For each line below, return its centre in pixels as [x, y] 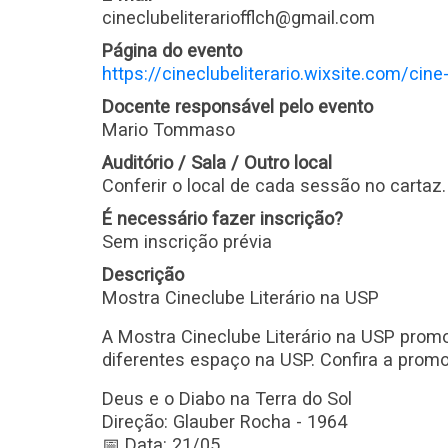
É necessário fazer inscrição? [222, 218]
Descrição [143, 274]
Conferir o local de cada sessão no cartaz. [274, 185]
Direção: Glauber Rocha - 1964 [224, 421]
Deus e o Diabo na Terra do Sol [227, 398]
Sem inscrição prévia [187, 241]
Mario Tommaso [168, 129]
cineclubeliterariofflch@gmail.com [238, 17]
